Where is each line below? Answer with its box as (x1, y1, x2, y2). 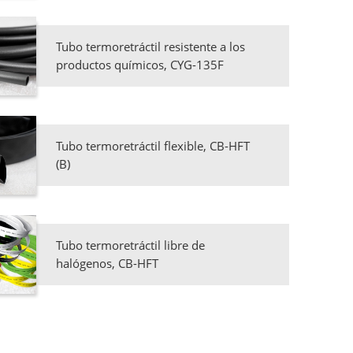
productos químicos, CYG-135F (55, 57, 224, 73)
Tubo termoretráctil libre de (55, 237, 205, 254)
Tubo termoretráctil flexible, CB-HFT (55, 138, 250, 154)
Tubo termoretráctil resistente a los (55, 39, 245, 55)
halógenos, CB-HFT (55, 255, 158, 272)
